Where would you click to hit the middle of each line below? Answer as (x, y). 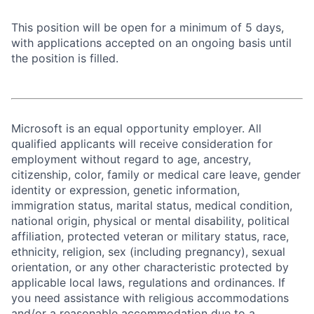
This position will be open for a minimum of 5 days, (148, 27)
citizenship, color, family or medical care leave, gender (156, 175)
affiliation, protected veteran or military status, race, (150, 236)
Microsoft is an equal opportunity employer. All (136, 128)
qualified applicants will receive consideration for (142, 144)
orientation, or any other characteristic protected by (150, 267)
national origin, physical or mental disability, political (150, 221)
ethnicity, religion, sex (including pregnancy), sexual (148, 252)
